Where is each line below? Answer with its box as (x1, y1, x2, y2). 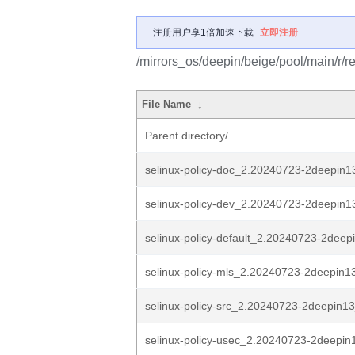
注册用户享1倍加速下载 (153, 27, 254, 38)
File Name (142, 98, 192, 110)
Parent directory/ (145, 129, 228, 142)
